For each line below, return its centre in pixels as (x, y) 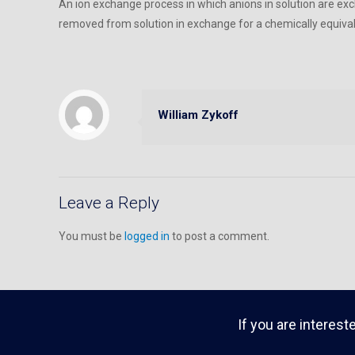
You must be (92, 236)
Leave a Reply (109, 203)
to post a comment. (219, 236)
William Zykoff (198, 115)
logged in (147, 236)
